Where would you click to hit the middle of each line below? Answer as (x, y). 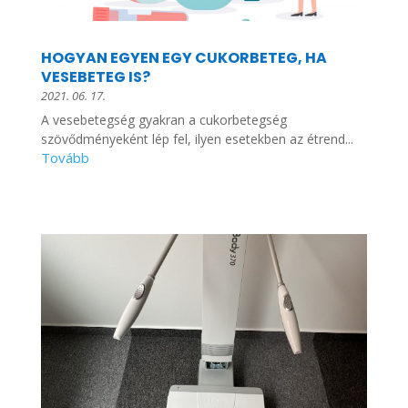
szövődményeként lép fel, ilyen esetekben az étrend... (197, 138)
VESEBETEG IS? (95, 76)
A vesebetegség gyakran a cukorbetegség (163, 119)
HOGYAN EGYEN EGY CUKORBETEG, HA (184, 57)
